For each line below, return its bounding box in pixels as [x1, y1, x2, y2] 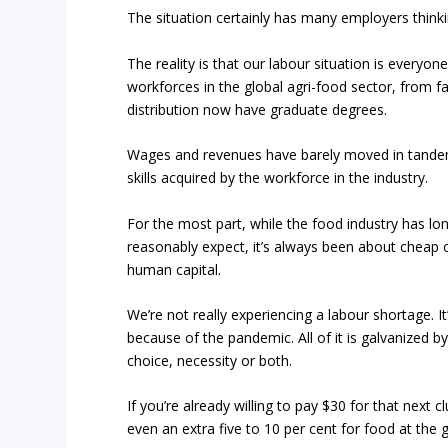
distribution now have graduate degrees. [127, 99, 388, 119]
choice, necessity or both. [127, 350, 293, 370]
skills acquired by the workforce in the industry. [127, 168, 429, 188]
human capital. [127, 259, 222, 279]
